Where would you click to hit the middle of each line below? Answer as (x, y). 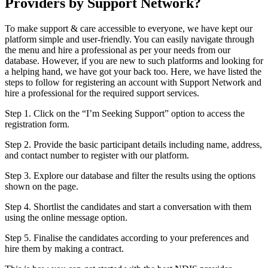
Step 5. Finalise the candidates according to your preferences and (127, 238)
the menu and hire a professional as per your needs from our (118, 50)
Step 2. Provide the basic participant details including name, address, (133, 145)
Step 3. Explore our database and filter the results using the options (130, 176)
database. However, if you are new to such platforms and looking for (134, 61)
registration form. (37, 124)
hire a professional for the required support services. (102, 93)
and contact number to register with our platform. (97, 156)
